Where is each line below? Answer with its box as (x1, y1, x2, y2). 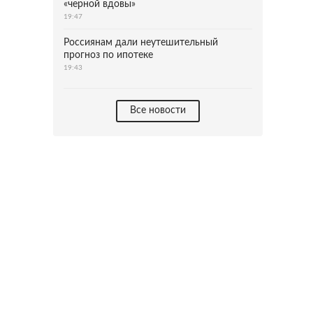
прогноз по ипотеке (64, 50, 153, 60)
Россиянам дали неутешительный (64, 38, 218, 48)
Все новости (130, 105, 186, 115)
